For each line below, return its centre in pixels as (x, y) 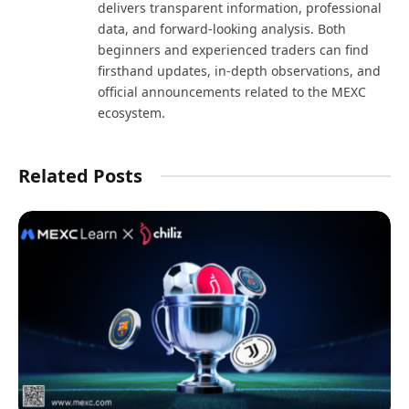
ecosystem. (131, 112)
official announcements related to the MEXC (232, 91)
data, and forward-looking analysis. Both (222, 28)
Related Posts (80, 175)
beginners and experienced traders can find (233, 49)
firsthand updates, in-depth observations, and (239, 70)
